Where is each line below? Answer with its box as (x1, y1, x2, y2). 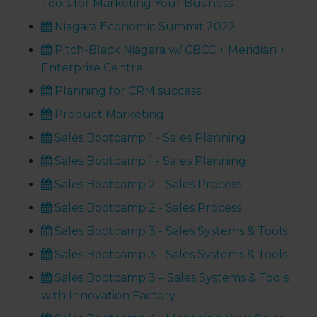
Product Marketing (52, 108, 165, 122)
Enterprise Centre (41, 61, 144, 75)
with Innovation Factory (41, 289, 176, 303)
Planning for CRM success (52, 84, 202, 98)
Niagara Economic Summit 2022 (52, 20, 236, 34)
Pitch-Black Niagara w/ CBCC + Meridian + (52, 43, 287, 57)
